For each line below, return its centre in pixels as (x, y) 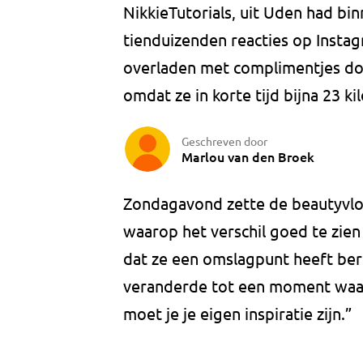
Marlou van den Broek (248, 156)
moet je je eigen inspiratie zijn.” (239, 314)
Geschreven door (224, 141)
